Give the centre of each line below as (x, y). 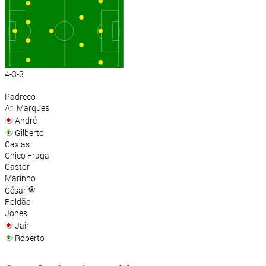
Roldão (18, 202)
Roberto (29, 238)
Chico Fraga (27, 156)
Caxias (17, 144)
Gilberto (28, 133)
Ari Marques (27, 108)
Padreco (20, 97)
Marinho (20, 178)
